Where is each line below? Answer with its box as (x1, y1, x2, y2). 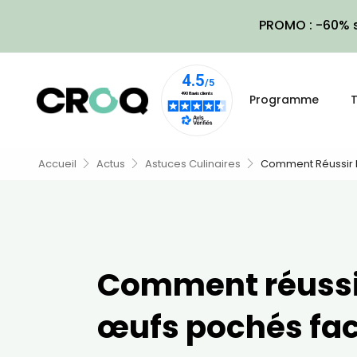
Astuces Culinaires (145, 156, 241, 171)
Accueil (38, 156, 76, 171)
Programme (249, 92, 319, 108)
